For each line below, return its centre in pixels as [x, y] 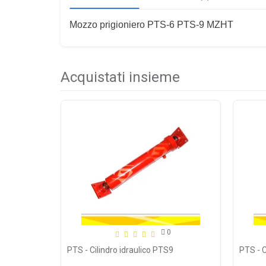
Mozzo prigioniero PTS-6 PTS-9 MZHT [151, 24]
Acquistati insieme [120, 77]
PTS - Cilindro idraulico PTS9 [120, 250]
